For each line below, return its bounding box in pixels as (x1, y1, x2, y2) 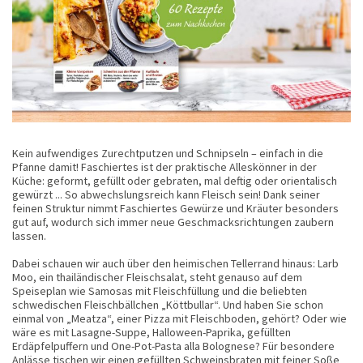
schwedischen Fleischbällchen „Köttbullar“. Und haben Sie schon (12, 297, 323, 313)
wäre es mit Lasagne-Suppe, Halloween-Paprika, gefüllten (12, 325, 291, 340)
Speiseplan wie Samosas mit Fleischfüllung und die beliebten (12, 284, 307, 299)
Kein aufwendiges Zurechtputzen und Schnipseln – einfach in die (12, 146, 323, 161)
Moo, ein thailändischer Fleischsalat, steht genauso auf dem (12, 270, 302, 285)
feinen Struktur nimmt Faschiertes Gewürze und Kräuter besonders (12, 201, 339, 216)
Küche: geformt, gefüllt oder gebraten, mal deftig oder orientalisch (12, 173, 337, 189)
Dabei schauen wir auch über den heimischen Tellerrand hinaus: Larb (12, 256, 339, 271)
